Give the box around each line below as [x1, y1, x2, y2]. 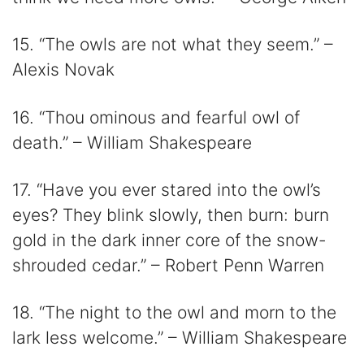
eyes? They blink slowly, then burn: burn [12, 205, 329, 225]
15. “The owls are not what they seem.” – [12, 34, 333, 55]
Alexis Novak [12, 59, 115, 80]
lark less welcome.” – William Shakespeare [12, 327, 347, 349]
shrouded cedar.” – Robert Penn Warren [12, 255, 324, 275]
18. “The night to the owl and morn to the [12, 302, 336, 323]
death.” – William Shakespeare [12, 132, 252, 153]
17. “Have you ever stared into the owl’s [12, 180, 321, 200]
